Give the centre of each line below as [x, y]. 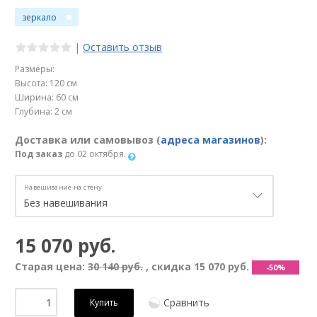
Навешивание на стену [63, 188]
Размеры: [35, 69]
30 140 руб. [115, 267]
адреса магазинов [211, 140]
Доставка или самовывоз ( [88, 140]
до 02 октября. [95, 154]
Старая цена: [51, 267]
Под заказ [39, 154]
